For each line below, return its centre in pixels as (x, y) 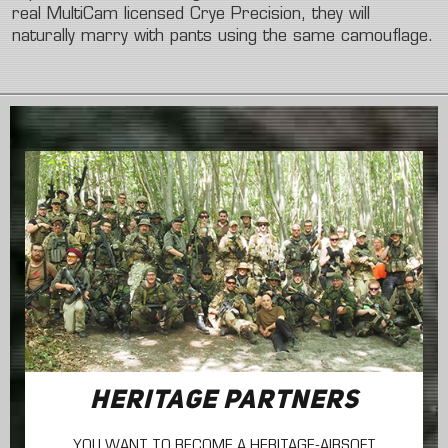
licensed (154, 15)
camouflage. (387, 37)
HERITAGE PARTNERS (224, 401)
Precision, (268, 15)
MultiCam (82, 15)
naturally (43, 37)
